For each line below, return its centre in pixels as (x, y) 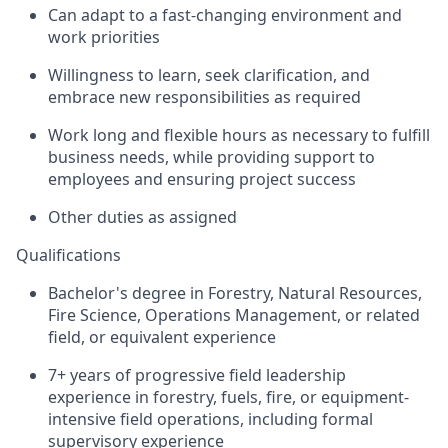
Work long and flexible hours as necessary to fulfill (239, 135)
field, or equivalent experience (162, 337)
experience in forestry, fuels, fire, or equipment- (228, 397)
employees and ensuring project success (202, 179)
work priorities (104, 37)
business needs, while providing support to (211, 157)
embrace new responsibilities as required (204, 97)
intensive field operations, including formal (210, 419)
